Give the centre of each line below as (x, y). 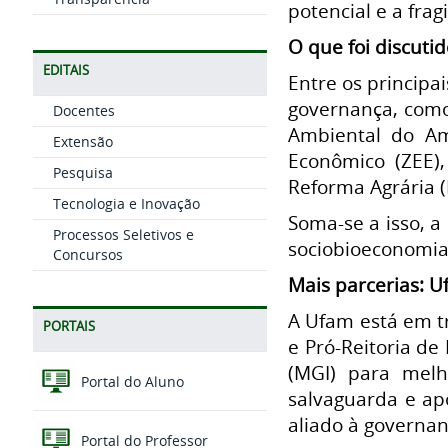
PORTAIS (68, 326)
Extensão (82, 141)
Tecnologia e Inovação (126, 203)
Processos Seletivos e (123, 234)
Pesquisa (82, 172)
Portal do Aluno (130, 382)
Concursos (87, 254)
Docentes (83, 110)
